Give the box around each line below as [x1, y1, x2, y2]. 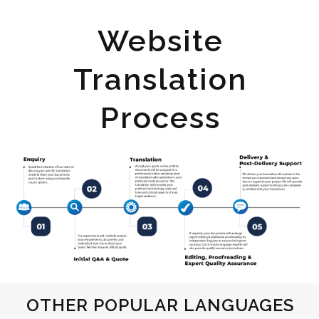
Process [100, 100, 221, 135]
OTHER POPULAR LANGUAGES [26, 294, 294, 315]
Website [97, 23, 224, 58]
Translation [73, 61, 247, 97]
